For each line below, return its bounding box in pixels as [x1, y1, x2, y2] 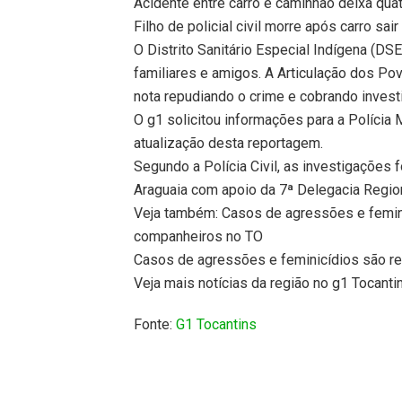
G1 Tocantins [176, 316, 258, 334]
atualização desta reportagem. [134, 134, 324, 152]
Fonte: [134, 316, 177, 334]
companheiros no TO [134, 227, 264, 245]
